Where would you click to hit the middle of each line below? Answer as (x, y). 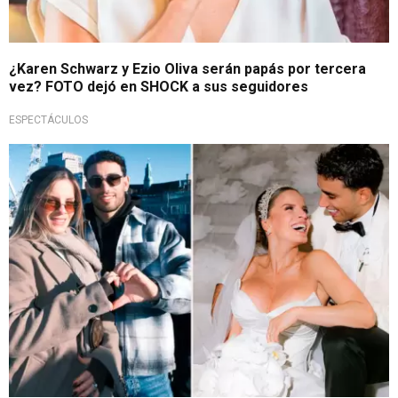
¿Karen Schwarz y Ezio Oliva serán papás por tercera (187, 68)
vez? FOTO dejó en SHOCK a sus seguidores (159, 86)
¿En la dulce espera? (79, 157)
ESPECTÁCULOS (48, 119)
